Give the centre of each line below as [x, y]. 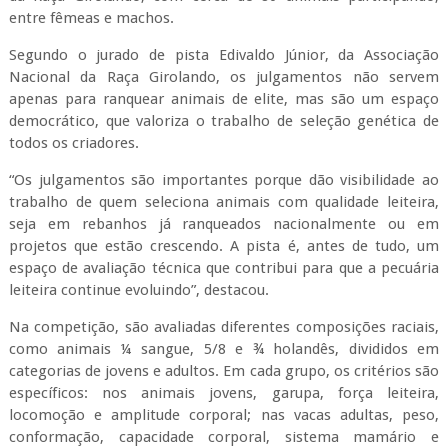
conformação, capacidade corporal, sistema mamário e [224, 437]
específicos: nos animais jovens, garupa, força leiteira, [224, 393]
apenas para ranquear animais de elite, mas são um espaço [224, 99]
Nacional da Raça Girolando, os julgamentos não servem [224, 77]
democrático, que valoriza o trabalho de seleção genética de [224, 121]
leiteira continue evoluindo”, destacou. [138, 290]
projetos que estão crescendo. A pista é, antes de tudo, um [224, 246]
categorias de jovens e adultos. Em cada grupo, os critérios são [224, 371]
